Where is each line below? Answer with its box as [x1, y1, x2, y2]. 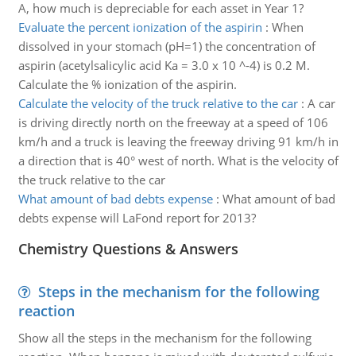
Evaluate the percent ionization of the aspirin [17, 19, 262, 35]
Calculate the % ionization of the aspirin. [17, 76, 237, 92]
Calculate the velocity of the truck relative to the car [17, 95, 298, 111]
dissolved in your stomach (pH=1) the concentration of [17, 38, 315, 54]
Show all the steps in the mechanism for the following [17, 330, 311, 346]
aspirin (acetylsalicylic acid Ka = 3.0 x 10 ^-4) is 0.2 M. [17, 57, 310, 73]
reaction [17, 301, 75, 320]
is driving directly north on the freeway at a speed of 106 [17, 114, 328, 130]
